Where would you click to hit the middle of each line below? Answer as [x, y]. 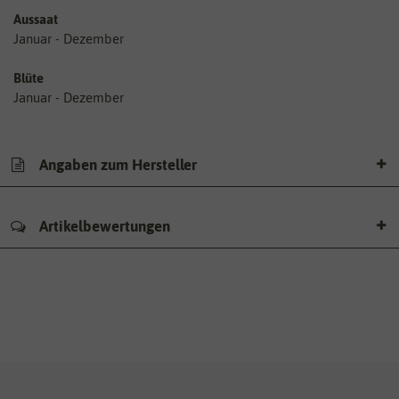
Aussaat [36, 19]
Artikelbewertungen [103, 226]
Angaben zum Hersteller [116, 165]
